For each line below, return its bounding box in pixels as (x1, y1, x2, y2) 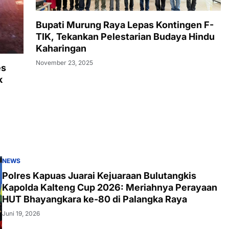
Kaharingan (36, 43, 86, 54)
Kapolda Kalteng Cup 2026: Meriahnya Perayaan (2, 182, 217, 193)
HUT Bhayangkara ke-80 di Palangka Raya (2, 194, 187, 205)
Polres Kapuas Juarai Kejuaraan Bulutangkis (2, 170, 196, 181)
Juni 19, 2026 (2, 210, 40, 218)
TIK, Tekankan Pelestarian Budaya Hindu (36, 31, 215, 42)
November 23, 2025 (36, 59, 93, 67)
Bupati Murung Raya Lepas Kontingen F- (36, 19, 214, 31)
